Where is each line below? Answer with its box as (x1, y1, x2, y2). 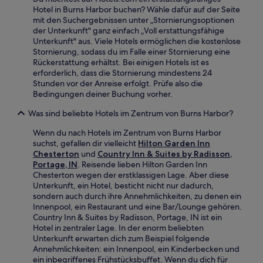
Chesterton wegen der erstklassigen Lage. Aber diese (33, 169, 229, 180)
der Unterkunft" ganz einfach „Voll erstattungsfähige (33, 25, 224, 36)
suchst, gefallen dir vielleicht (33, 137, 138, 149)
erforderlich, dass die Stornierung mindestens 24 (33, 67, 212, 78)
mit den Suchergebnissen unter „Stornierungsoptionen (33, 14, 234, 25)
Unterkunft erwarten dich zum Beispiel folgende (33, 232, 210, 244)
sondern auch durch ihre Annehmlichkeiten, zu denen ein (33, 190, 241, 201)
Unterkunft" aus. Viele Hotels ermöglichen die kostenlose (33, 35, 241, 46)
